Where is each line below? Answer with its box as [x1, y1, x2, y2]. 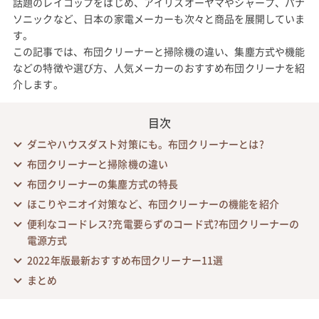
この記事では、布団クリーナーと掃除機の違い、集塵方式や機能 [12, 43, 305, 58]
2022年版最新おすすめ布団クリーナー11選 [26, 252, 224, 267]
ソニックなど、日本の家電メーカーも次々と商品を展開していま [12, 11, 305, 26]
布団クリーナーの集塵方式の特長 [26, 176, 179, 191]
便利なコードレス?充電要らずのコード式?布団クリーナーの [26, 216, 300, 231]
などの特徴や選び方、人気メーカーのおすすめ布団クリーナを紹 [12, 60, 305, 75]
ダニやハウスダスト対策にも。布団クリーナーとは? [26, 136, 264, 151]
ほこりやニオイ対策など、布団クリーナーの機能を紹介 [26, 196, 279, 211]
